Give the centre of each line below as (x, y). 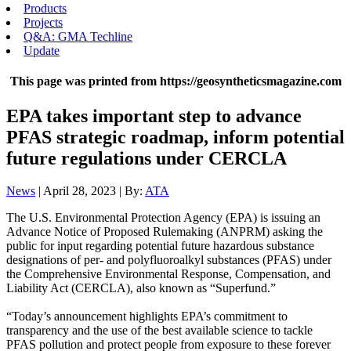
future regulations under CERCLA (147, 158)
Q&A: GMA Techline (78, 36)
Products (45, 8)
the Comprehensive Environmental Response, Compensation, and (168, 274)
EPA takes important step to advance (154, 116)
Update (42, 51)
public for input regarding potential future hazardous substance (160, 246)
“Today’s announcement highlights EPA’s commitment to (147, 317)
